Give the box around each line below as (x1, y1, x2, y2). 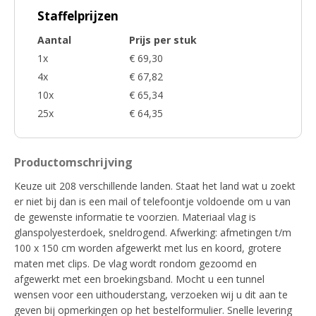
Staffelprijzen (37, 8, 119, 24)
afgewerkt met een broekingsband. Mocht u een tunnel (14, 272, 265, 286)
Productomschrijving (14, 154, 133, 170)
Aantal (37, 33, 71, 47)
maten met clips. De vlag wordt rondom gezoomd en (14, 257, 257, 270)
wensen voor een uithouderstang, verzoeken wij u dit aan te (14, 288, 288, 301)
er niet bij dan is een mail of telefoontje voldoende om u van (14, 195, 291, 208)
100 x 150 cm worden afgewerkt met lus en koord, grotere (14, 241, 281, 255)
